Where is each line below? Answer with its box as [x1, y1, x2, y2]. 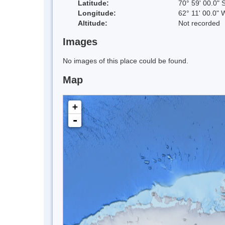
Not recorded [178, 19, 220, 27]
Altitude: [78, 19, 107, 27]
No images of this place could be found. [63, 57, 188, 65]
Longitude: [78, 9, 116, 17]
